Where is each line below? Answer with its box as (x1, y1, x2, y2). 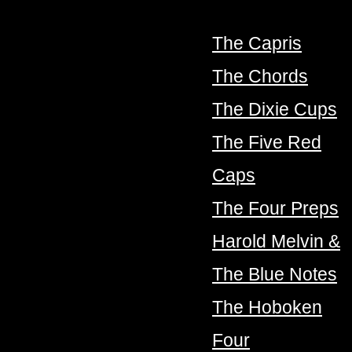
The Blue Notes (212, 264, 337, 285)
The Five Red (212, 132, 321, 153)
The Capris (212, 33, 302, 54)
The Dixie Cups (212, 99, 337, 120)
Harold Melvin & (212, 231, 340, 252)
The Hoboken (212, 297, 322, 318)
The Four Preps (212, 198, 339, 219)
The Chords (212, 66, 308, 87)
